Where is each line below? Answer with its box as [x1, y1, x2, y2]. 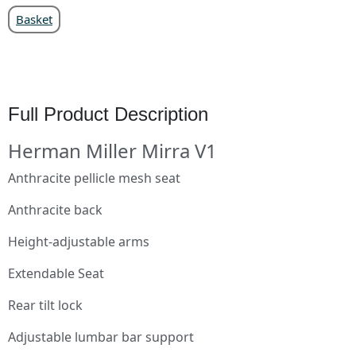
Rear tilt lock [8, 296, 83, 314]
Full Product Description [8, 103, 208, 125]
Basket [16, 10, 52, 27]
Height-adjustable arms [8, 232, 149, 250]
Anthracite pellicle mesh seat [8, 168, 180, 187]
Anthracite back [8, 200, 103, 219]
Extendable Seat [8, 264, 104, 282]
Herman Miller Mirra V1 [8, 137, 217, 164]
